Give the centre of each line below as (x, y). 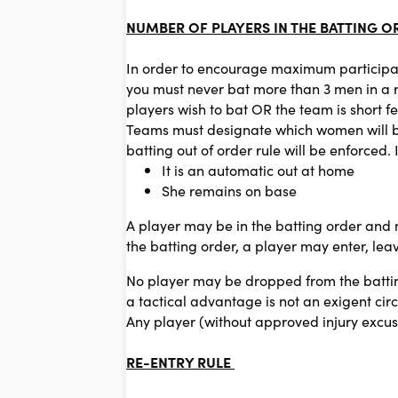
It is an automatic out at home (258, 170)
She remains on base (229, 191)
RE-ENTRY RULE (180, 362)
